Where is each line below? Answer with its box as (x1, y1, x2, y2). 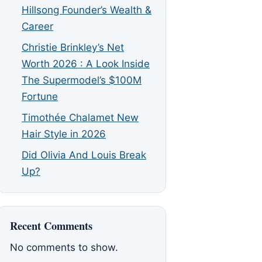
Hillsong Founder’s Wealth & (22, 4, 151, 16)
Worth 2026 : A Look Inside (22, 58, 150, 70)
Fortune (22, 91, 58, 102)
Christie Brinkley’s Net (22, 42, 124, 53)
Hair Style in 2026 (22, 128, 106, 140)
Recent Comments (10, 218, 92, 233)
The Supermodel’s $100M (22, 74, 142, 86)
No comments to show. (10, 242, 118, 253)
